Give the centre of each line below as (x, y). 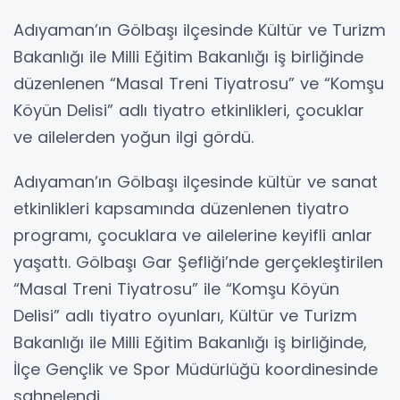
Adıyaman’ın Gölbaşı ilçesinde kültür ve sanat (196, 182)
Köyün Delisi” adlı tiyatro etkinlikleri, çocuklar (189, 111)
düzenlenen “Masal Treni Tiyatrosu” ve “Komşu (199, 84)
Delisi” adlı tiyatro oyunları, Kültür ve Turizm (185, 316)
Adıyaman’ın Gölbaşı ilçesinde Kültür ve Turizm (200, 30)
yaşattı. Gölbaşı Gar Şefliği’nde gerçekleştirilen (198, 262)
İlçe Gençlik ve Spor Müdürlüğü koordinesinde (196, 370)
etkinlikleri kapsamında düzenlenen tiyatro (181, 209)
